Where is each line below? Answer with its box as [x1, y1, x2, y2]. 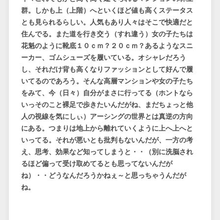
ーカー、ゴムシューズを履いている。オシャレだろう [21, 54, 186, 62]
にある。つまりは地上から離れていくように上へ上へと [21, 124, 193, 133]
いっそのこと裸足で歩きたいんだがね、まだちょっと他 [21, 101, 193, 109]
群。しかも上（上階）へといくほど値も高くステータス [21, 6, 193, 15]
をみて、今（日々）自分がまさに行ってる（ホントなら [21, 89, 193, 97]
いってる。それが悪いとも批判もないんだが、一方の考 [21, 136, 193, 144]
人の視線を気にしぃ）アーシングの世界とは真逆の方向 [21, 112, 193, 121]
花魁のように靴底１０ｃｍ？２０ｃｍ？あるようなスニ [21, 42, 193, 50]
